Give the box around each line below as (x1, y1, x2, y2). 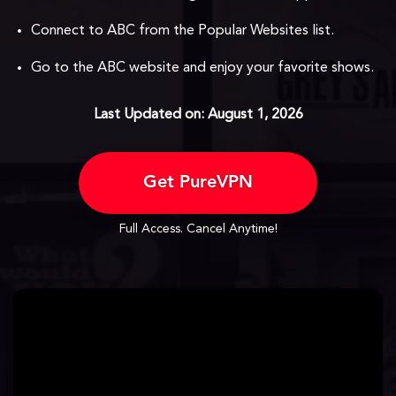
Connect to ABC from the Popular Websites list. (31, 24, 334, 38)
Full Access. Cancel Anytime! (118, 223, 278, 235)
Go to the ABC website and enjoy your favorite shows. (31, 61, 374, 75)
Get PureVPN (143, 174, 253, 192)
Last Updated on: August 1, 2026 (93, 108, 303, 122)
